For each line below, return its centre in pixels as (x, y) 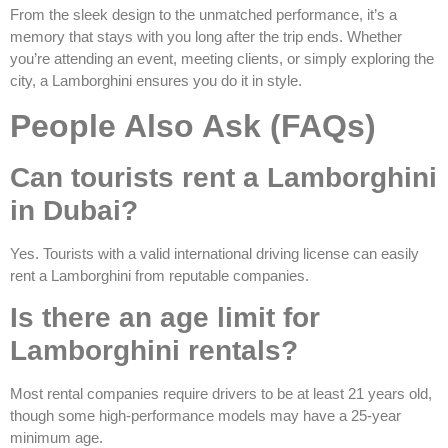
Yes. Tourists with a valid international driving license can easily (214, 253)
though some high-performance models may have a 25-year (205, 416)
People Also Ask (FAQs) (193, 125)
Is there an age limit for (165, 318)
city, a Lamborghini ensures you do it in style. (156, 81)
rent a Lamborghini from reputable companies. (159, 275)
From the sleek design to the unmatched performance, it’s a (203, 15)
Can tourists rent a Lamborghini (223, 177)
